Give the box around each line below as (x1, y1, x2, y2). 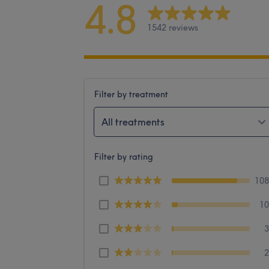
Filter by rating (94, 151, 153, 162)
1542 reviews (147, 22, 198, 34)
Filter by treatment (94, 88, 168, 100)
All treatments (101, 115, 165, 128)
